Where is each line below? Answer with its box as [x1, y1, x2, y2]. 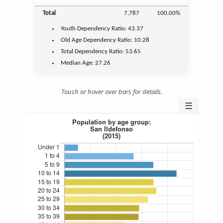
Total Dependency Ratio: [61, 48, 126, 55]
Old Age [61, 36, 82, 43]
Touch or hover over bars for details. [61, 87, 162, 96]
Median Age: [61, 59, 96, 66]
